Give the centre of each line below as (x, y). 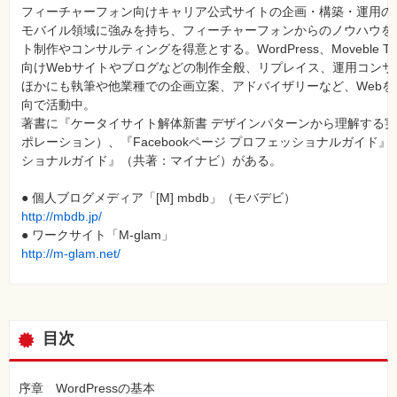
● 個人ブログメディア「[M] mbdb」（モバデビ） (159, 198)
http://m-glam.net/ (71, 254)
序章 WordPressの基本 (87, 388)
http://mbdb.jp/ (62, 217)
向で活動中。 (58, 105)
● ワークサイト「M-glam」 (97, 235)
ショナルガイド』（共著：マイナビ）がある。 (152, 161)
